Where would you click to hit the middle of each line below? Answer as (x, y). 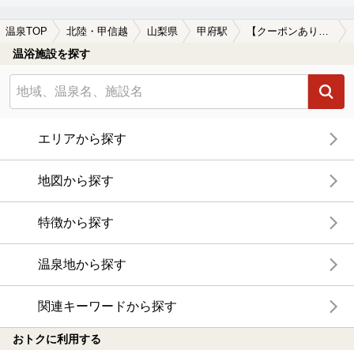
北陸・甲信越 (97, 32)
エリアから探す (82, 139)
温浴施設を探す (51, 54)
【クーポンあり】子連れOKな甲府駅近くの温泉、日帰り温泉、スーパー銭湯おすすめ (324, 32)
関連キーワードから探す (107, 307)
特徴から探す (76, 223)
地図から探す (76, 181)
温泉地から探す (82, 265)
